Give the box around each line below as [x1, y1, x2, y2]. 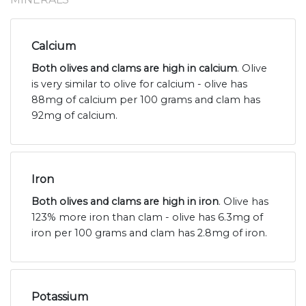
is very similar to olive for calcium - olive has [31, 78, 247, 91]
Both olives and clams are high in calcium [31, 62, 237, 75]
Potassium [31, 290, 88, 304]
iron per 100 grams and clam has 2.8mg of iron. [31, 227, 267, 240]
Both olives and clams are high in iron [31, 195, 219, 208]
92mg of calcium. [31, 109, 117, 122]
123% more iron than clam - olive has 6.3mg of [31, 211, 263, 224]
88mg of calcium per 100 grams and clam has [31, 94, 260, 107]
